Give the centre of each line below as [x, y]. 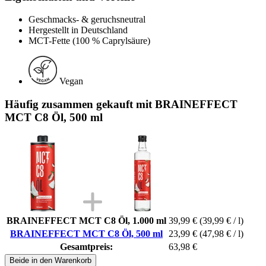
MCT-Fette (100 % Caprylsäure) [89, 41]
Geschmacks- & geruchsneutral [87, 20]
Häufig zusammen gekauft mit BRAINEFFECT [121, 104]
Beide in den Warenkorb [50, 260]
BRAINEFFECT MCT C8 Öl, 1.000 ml [86, 220]
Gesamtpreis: [86, 246]
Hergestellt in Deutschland [78, 30]
